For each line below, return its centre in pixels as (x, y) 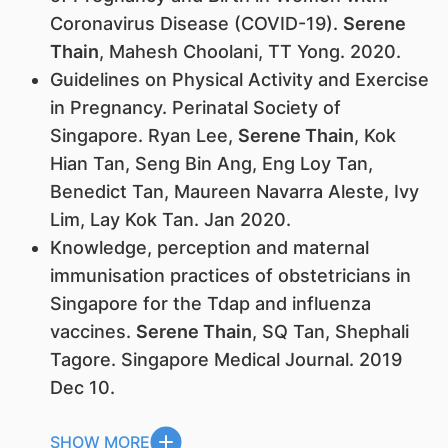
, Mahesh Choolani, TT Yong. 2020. (249, 52)
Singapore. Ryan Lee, (143, 136)
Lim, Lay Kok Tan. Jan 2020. (170, 220)
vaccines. (92, 332)
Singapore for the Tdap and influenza (210, 304)
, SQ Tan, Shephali (330, 332)
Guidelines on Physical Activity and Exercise (239, 80)
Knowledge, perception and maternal (209, 248)
